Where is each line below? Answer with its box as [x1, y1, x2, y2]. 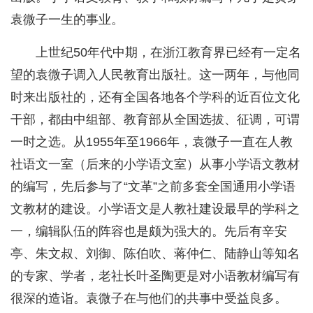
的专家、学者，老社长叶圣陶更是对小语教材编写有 [10, 269, 300, 284]
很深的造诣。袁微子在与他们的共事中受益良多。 [10, 291, 287, 306]
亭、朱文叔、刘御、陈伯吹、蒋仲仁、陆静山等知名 [10, 247, 300, 261]
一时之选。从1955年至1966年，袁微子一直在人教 [10, 135, 293, 150]
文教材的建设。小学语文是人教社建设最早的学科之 [10, 202, 300, 217]
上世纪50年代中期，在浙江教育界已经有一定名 [36, 45, 301, 60]
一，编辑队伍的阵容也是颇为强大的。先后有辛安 [10, 224, 287, 239]
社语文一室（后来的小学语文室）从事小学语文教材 [10, 157, 300, 172]
